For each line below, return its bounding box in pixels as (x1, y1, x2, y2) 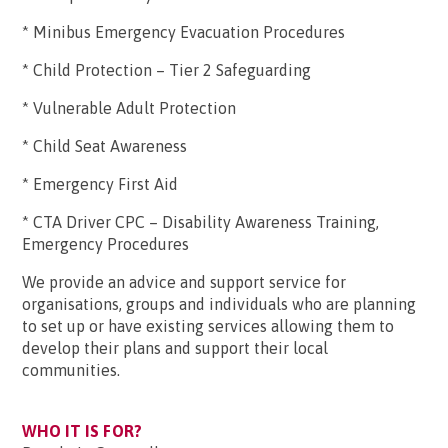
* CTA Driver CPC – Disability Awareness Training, (22, 213, 379, 231)
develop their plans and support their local (22, 339, 328, 357)
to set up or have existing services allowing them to (22, 317, 394, 335)
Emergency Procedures (22, 235, 189, 253)
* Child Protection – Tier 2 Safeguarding (22, 61, 311, 79)
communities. (22, 361, 120, 379)
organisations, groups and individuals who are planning (22, 295, 416, 313)
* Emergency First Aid (22, 175, 178, 193)
